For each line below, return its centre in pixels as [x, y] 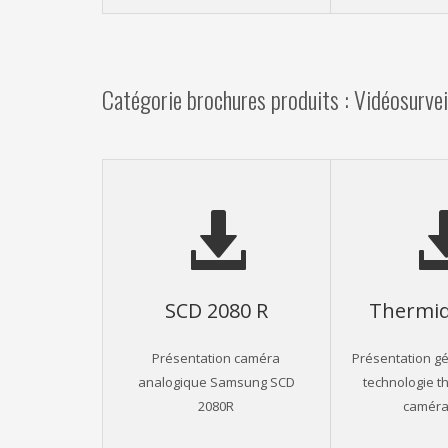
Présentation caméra [216, 357]
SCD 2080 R [216, 309]
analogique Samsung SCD [216, 381]
